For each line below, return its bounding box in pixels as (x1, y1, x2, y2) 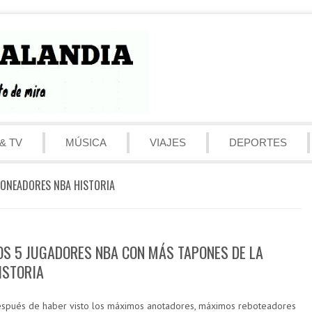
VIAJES (150, 136, 186, 148)
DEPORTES (229, 136, 287, 148)
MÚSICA (65, 136, 107, 148)
